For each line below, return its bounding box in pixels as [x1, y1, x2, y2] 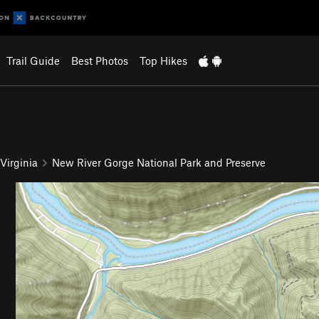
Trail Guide [6, 54, 60, 67]
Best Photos [70, 54, 128, 67]
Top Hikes [139, 54, 187, 67]
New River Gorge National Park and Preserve [52, 155, 266, 169]
